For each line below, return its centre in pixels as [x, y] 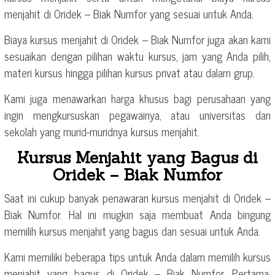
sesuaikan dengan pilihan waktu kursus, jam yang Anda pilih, [137, 56]
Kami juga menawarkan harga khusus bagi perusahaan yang [137, 99]
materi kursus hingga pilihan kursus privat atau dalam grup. [130, 73]
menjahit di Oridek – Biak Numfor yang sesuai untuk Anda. [129, 14]
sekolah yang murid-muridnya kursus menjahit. [102, 132]
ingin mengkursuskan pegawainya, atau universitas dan [137, 115]
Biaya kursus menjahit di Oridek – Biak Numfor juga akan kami [137, 40]
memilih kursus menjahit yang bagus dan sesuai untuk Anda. [132, 231]
